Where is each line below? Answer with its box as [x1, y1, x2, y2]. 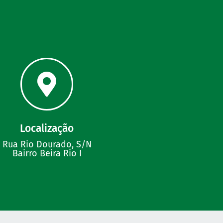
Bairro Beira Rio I [12, 148, 82, 159]
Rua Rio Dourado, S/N [2, 139, 92, 150]
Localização [20, 122, 74, 135]
